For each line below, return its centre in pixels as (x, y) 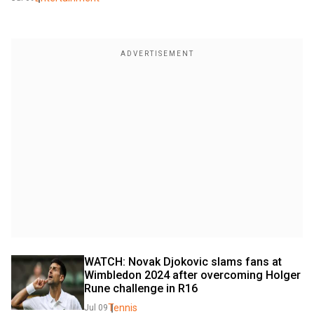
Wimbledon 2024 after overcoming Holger (192, 275)
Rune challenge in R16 (141, 289)
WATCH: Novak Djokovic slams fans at (183, 262)
